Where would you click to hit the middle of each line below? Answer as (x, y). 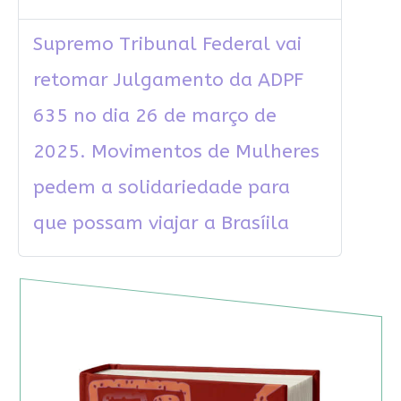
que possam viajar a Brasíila (161, 224)
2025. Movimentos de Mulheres (176, 152)
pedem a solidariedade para (161, 188)
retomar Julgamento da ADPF (168, 81)
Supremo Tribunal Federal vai (167, 45)
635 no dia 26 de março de (154, 116)
